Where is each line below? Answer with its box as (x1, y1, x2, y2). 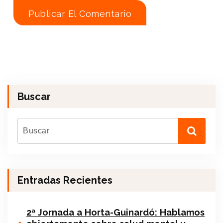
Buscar (17, 91, 51, 103)
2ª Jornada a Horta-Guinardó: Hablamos (26, 207, 205, 218)
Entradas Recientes (17, 174, 112, 187)
